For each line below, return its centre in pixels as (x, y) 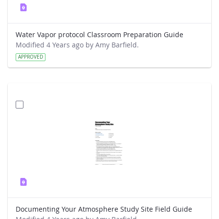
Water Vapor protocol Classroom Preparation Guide (99, 34)
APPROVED (31, 57)
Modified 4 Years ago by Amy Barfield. (77, 45)
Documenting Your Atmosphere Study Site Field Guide (104, 209)
